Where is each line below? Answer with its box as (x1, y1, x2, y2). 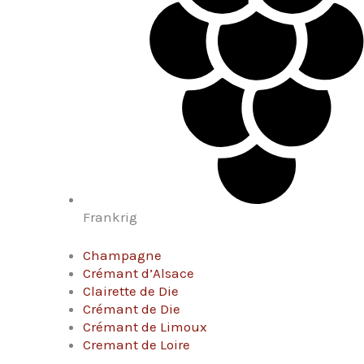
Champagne (83, 247, 162, 264)
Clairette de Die (83, 283, 179, 300)
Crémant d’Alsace (83, 265, 194, 282)
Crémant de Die (83, 301, 180, 318)
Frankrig (83, 208, 137, 225)
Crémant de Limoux (83, 318, 207, 336)
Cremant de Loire (83, 336, 190, 353)
